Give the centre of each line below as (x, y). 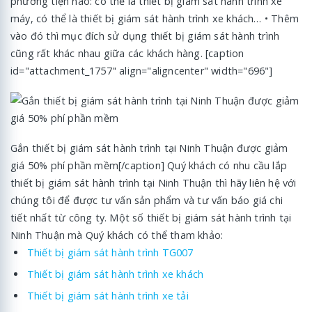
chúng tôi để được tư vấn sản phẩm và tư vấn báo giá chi (147, 200)
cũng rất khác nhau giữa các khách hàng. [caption (127, 53)
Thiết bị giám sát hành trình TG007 (110, 252)
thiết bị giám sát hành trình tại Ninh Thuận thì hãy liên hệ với (154, 182)
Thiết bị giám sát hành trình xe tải (108, 295)
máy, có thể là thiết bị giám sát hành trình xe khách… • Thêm (155, 18)
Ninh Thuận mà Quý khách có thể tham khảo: (117, 235)
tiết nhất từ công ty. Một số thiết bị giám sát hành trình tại (151, 217)
